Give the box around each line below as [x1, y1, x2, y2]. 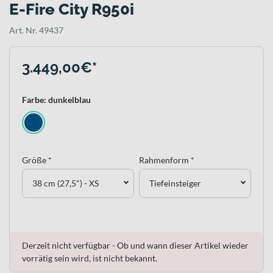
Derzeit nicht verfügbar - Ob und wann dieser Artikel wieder [22, 239, 249, 250]
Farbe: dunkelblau [22, 94, 91, 105]
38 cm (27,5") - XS [32, 178, 99, 189]
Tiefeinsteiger [149, 178, 201, 189]
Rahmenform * [139, 154, 194, 165]
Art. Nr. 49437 [9, 24, 63, 35]
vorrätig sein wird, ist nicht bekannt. [22, 252, 157, 263]
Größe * [22, 154, 52, 165]
